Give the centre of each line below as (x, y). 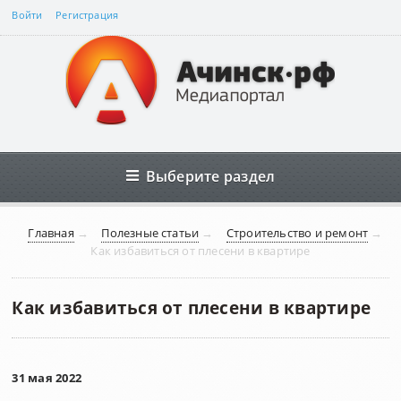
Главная (51, 233)
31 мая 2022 (47, 378)
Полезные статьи (150, 233)
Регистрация (87, 15)
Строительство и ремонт (297, 233)
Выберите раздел (210, 176)
